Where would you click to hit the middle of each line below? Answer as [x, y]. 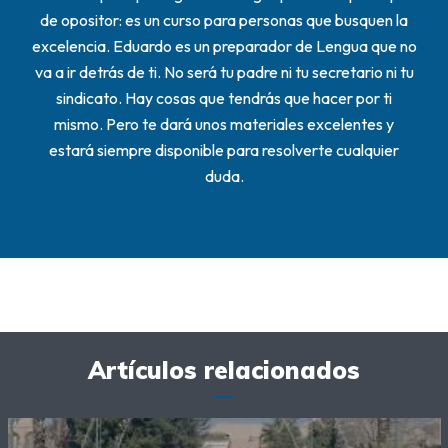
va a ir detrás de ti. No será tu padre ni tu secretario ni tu [224, 72]
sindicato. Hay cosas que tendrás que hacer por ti [224, 98]
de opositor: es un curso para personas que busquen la [224, 20]
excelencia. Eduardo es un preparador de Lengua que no [224, 46]
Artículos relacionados [224, 370]
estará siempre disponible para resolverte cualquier [224, 150]
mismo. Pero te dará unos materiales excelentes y [224, 124]
